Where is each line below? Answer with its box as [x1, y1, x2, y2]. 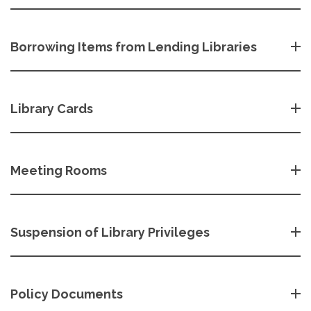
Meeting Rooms [10, 162, 107, 178]
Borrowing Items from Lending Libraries [10, 39, 257, 54]
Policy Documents [10, 286, 123, 301]
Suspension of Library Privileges [10, 224, 210, 239]
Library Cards [10, 101, 93, 116]
